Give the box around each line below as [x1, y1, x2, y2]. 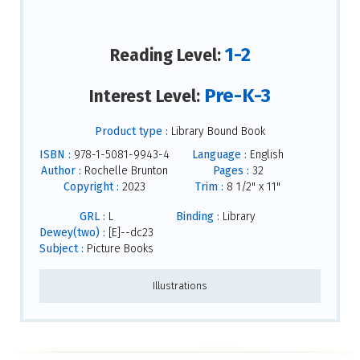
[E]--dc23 [105, 225, 153, 239]
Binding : [176, 209, 219, 223]
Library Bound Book [168, 124, 265, 138]
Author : [41, 163, 81, 178]
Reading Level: [109, 44, 225, 66]
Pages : [212, 163, 249, 178]
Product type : [95, 124, 168, 138]
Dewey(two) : [39, 225, 105, 239]
